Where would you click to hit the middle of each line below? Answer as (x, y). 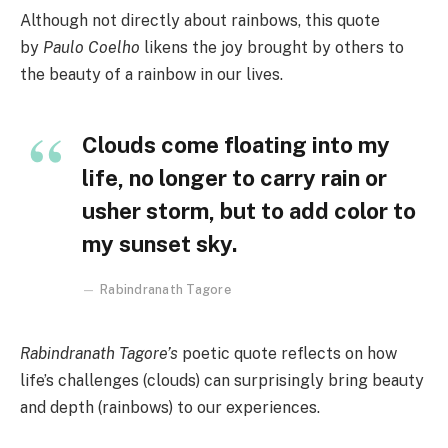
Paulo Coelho (91, 48)
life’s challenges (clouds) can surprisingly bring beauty (222, 381)
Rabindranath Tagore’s (99, 354)
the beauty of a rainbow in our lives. (151, 75)
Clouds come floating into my (236, 145)
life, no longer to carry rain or (234, 178)
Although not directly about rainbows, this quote (200, 21)
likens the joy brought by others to (272, 48)
